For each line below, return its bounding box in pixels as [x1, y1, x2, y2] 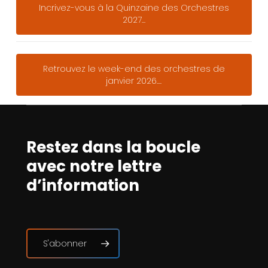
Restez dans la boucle [26, 136, 200, 158]
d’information [26, 174, 139, 196]
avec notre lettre [26, 155, 162, 177]
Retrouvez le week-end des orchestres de [42, 63, 225, 75]
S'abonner [42, 237, 87, 250]
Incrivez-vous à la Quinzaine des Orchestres [38, 2, 229, 14]
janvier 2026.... [106, 75, 162, 87]
